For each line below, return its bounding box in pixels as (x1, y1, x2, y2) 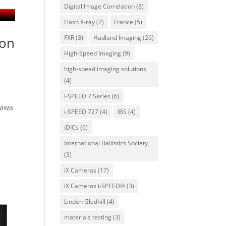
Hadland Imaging (93, 33, 142, 42)
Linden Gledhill (64, 197, 106, 206)
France (114, 18, 134, 26)
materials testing (64, 213, 112, 221)
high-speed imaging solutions (64, 65, 147, 73)
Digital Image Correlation (64, 2, 135, 11)
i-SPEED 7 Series (64, 92, 111, 100)
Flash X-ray (64, 18, 95, 26)
